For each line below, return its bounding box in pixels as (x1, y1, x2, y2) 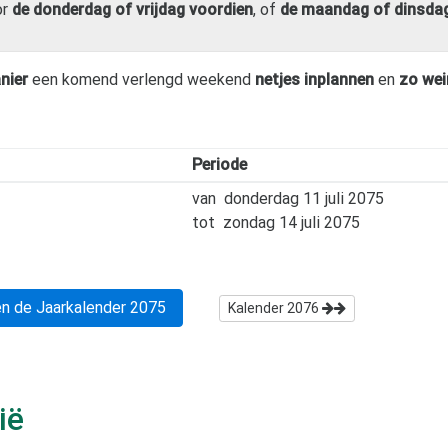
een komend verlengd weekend (28, 69, 255, 89)
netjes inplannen (255, 69, 374, 89)
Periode (191, 154, 247, 174)
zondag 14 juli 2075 (222, 212, 360, 232)
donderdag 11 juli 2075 (223, 188, 384, 208)
